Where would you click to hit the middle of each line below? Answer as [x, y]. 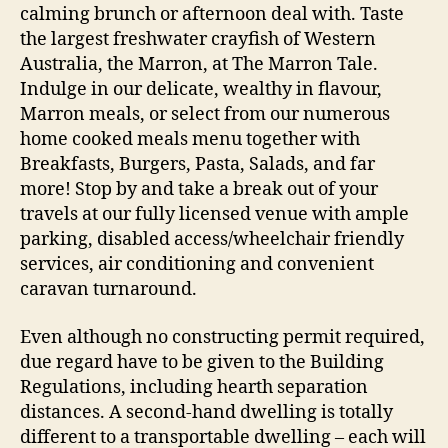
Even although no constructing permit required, [222, 337]
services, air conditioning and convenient [197, 264]
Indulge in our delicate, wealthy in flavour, [201, 89]
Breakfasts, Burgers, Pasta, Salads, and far [197, 164]
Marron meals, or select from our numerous [205, 114]
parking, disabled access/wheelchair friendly [212, 239]
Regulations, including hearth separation [194, 387]
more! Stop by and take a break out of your [199, 189]
